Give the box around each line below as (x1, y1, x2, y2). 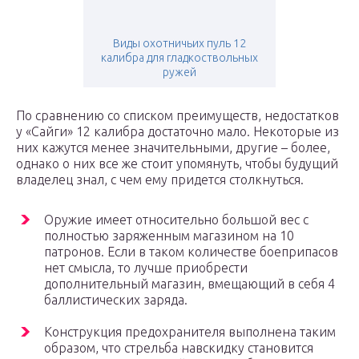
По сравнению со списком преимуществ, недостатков (16, 108, 339, 123)
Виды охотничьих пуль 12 (113, 37, 246, 50)
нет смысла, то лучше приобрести (44, 260, 248, 276)
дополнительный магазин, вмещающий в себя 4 (44, 276, 335, 292)
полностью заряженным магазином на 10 (44, 228, 294, 244)
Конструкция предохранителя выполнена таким (44, 325, 336, 340)
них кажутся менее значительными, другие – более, (16, 140, 330, 155)
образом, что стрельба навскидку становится (44, 341, 313, 356)
